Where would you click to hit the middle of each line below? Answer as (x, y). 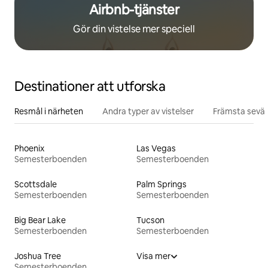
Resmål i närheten (49, 112)
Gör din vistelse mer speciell (134, 29)
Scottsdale (36, 185)
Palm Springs (162, 185)
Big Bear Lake (40, 220)
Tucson (150, 220)
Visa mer (153, 256)
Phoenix (29, 149)
